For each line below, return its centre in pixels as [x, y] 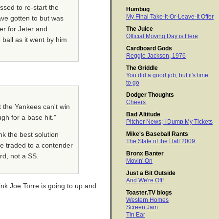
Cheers [136, 102]
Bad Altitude [143, 115]
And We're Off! [145, 181]
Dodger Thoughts [150, 95]
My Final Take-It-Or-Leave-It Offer [170, 17]
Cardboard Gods [149, 49]
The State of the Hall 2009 [161, 142]
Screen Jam [142, 208]
